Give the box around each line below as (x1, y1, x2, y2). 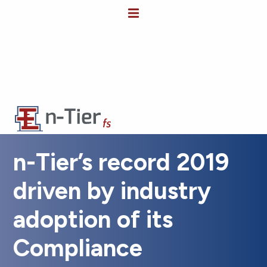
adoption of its (13, 204, 173, 234)
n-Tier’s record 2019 (13, 147, 229, 176)
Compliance (13, 233, 143, 262)
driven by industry (13, 176, 212, 205)
